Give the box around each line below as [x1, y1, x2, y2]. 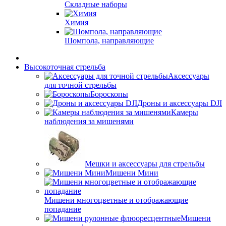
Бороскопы [90, 90, 128, 98]
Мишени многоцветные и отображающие [44, 196, 188, 204]
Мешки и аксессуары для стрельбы [85, 159, 205, 168]
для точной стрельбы [44, 81, 117, 89]
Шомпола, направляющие [65, 36, 154, 45]
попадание [44, 205, 81, 213]
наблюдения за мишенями [44, 117, 134, 126]
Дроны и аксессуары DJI [137, 99, 222, 107]
